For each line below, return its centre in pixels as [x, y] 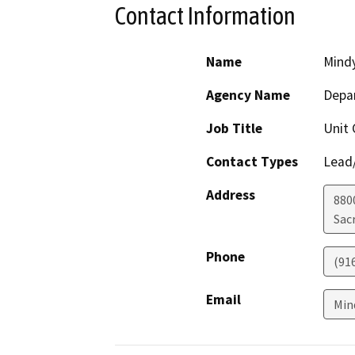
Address [231, 195]
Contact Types [252, 162]
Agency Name [248, 95]
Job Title [234, 129]
